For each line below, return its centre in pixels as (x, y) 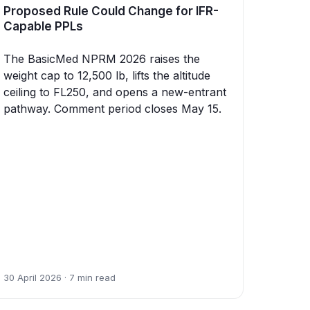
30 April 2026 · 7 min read (60, 278)
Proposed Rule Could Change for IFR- (111, 11)
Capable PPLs (43, 27)
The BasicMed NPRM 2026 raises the (102, 59)
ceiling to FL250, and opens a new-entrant (115, 92)
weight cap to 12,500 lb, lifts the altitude (107, 76)
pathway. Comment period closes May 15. (112, 109)
